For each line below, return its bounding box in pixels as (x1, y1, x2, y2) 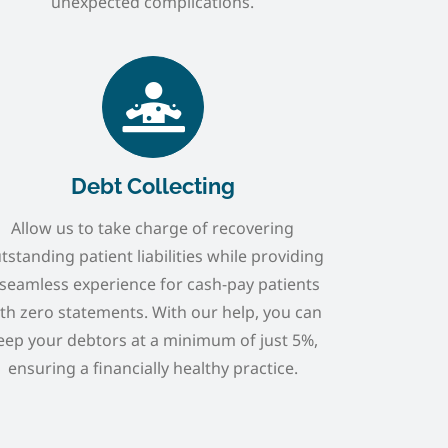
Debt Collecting (70, 172, 235, 199)
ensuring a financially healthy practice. (7, 356, 298, 379)
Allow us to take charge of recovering (11, 216, 295, 239)
